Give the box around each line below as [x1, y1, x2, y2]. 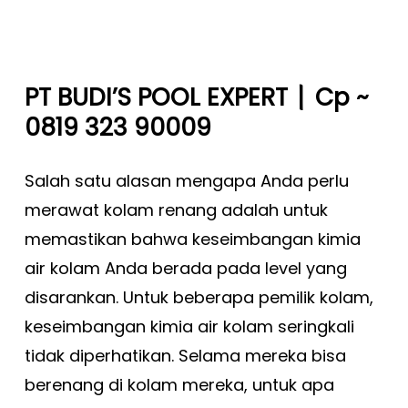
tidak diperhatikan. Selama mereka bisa [24, 344, 346, 367]
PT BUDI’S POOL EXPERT [24, 80, 288, 114]
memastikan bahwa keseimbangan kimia [24, 228, 361, 250]
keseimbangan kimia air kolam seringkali [24, 315, 354, 338]
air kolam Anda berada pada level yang [24, 257, 347, 280]
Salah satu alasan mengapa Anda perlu [24, 169, 349, 192]
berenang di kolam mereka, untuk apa [24, 373, 334, 396]
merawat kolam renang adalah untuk [24, 199, 328, 221]
